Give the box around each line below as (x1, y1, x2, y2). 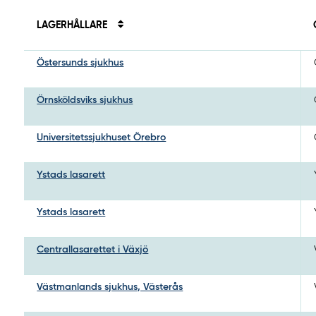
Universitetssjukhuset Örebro (37, 132, 166, 142)
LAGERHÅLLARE (37, 20, 111, 30)
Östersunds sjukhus (37, 57, 124, 68)
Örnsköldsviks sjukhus (37, 95, 133, 105)
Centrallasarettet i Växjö (37, 244, 149, 255)
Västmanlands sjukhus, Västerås (37, 281, 183, 292)
